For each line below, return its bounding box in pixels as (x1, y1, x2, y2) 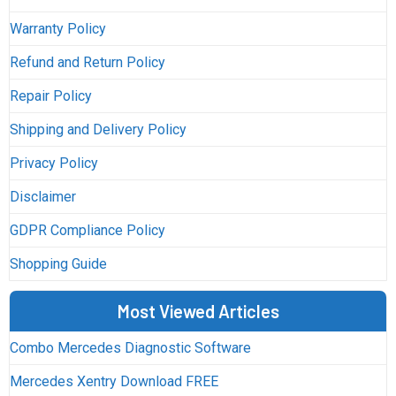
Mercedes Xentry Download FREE (9, 373, 218, 391)
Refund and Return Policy (9, 54, 165, 72)
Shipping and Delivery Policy (9, 121, 187, 139)
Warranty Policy (9, 20, 106, 38)
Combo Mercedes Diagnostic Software (9, 339, 251, 357)
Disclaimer (9, 188, 76, 206)
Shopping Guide (9, 255, 107, 273)
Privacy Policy (9, 155, 98, 172)
